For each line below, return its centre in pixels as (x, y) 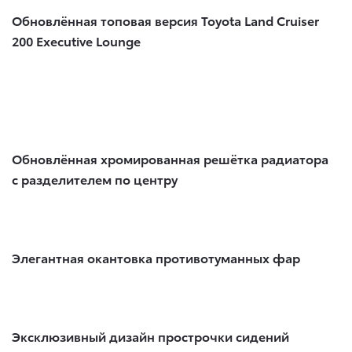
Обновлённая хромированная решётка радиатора (170, 158)
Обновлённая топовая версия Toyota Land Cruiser (165, 20)
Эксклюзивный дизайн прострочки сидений (150, 335)
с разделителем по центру (95, 178)
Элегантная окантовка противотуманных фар (156, 257)
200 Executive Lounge (76, 40)
